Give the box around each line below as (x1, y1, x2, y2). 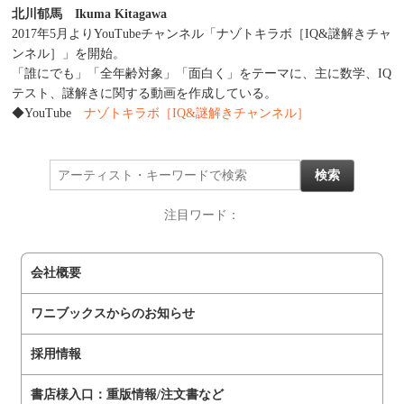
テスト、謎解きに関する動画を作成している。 (12, 87, 277, 101)
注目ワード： (164, 208, 240, 223)
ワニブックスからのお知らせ (31, 307, 195, 321)
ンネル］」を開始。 (12, 47, 125, 61)
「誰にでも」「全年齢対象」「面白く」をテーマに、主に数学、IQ (12, 67, 391, 81)
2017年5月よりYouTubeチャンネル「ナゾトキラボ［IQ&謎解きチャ (12, 27, 391, 41)
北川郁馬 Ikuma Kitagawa (12, 7, 167, 22)
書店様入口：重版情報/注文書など (31, 388, 224, 402)
